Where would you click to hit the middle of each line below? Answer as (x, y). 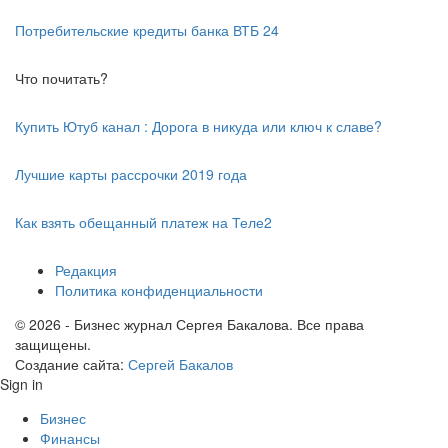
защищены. (53, 344)
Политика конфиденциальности (159, 290)
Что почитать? (61, 78)
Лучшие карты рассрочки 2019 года (131, 174)
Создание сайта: (71, 364)
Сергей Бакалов (180, 364)
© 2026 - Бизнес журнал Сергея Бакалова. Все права (189, 324)
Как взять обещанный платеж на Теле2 (143, 222)
